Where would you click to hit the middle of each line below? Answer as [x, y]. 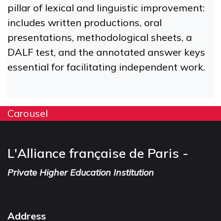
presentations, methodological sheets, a [100, 37]
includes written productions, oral [85, 22]
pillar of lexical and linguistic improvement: [106, 7]
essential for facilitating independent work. [106, 67]
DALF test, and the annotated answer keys [106, 52]
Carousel [28, 113]
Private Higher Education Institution [81, 172]
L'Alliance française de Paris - [98, 153]
